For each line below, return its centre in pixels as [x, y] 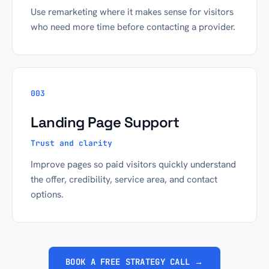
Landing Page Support [105, 122]
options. [47, 194]
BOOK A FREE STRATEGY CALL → [134, 262]
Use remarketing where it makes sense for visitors [132, 12]
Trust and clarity [71, 143]
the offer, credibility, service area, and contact [124, 179]
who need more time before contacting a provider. [133, 27]
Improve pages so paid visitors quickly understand [133, 164]
